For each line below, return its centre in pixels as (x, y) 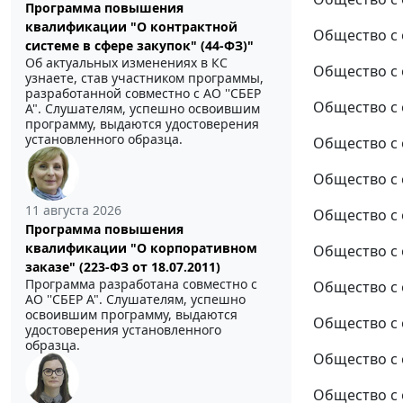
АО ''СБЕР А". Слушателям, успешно (135, 300)
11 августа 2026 (73, 210)
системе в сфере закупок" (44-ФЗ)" (139, 46)
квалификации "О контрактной (131, 27)
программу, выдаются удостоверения (142, 124)
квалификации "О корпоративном (141, 248)
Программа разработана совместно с (141, 284)
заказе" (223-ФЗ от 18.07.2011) (123, 267)
